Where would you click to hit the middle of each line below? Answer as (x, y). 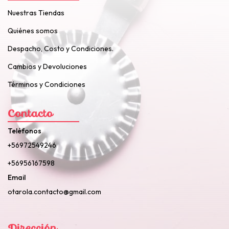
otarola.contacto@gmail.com (54, 192)
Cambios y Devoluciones (47, 67)
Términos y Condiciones (47, 85)
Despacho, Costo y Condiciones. (61, 49)
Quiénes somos (33, 31)
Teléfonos (25, 131)
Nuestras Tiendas (36, 13)
